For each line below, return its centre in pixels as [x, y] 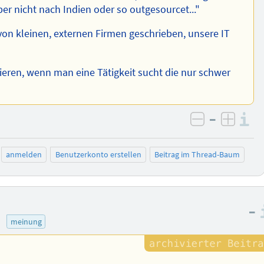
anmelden [24, 155]
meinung [26, 222]
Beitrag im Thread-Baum [197, 155]
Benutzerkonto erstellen [98, 155]
